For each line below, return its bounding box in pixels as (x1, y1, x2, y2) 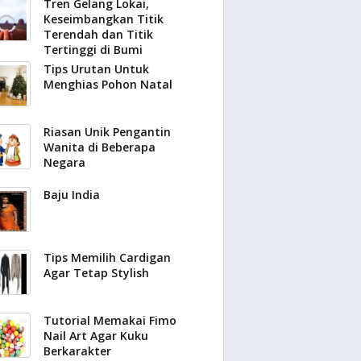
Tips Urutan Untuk (44, 61, 149, 77)
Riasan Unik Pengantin (44, 124, 171, 139)
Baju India (44, 187, 100, 202)
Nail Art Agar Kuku (44, 328, 148, 343)
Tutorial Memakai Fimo (44, 313, 176, 328)
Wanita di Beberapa (44, 139, 156, 155)
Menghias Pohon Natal (44, 77, 172, 92)
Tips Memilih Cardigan (44, 250, 171, 265)
